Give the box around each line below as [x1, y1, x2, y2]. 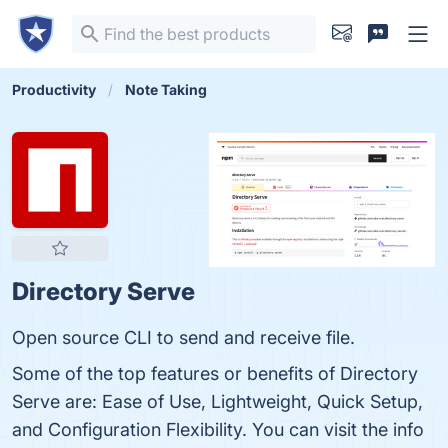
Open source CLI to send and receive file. [12, 327, 355, 348]
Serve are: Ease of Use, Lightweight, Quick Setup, [12, 391, 423, 412]
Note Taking [125, 81, 207, 98]
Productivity [12, 81, 96, 98]
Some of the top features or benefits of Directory [12, 363, 418, 384]
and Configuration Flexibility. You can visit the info [12, 419, 424, 440]
